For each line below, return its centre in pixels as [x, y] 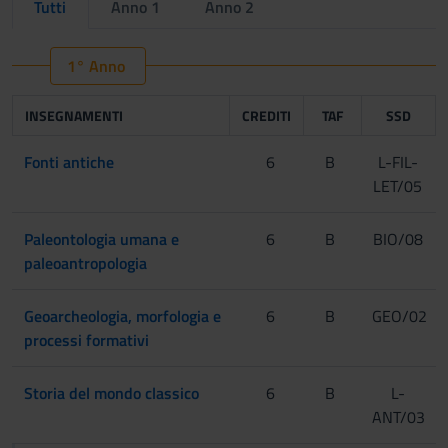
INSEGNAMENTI [74, 115]
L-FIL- [397, 161]
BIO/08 [397, 238]
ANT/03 [398, 416]
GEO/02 [399, 315]
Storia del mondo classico [111, 392]
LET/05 [398, 185]
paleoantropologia [85, 262]
